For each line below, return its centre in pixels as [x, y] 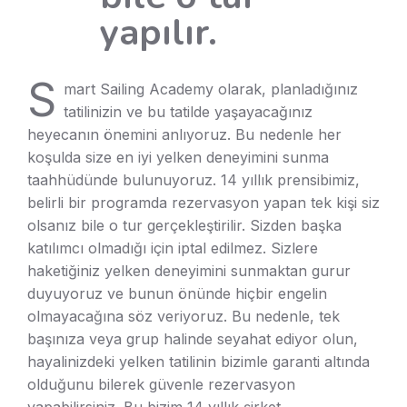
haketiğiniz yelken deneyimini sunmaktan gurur [189, 271]
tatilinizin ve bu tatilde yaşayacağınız [188, 112]
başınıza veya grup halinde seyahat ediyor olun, [193, 339]
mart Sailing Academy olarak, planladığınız [211, 89]
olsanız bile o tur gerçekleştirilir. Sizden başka [184, 226]
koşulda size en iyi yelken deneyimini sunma [178, 158]
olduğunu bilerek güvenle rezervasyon [161, 385]
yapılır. [159, 33]
